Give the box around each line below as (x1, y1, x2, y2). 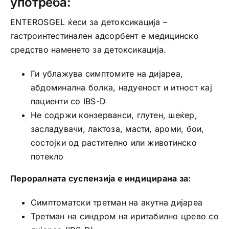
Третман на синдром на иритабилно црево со (30, 211, 219, 221)
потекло (30, 151, 64, 162)
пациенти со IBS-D (30, 96, 106, 106)
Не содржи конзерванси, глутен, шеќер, (30, 109, 197, 120)
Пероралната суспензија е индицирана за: (10, 173, 191, 184)
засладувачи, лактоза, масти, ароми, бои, (30, 123, 204, 134)
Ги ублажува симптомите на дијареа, (30, 68, 184, 79)
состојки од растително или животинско (30, 137, 197, 148)
